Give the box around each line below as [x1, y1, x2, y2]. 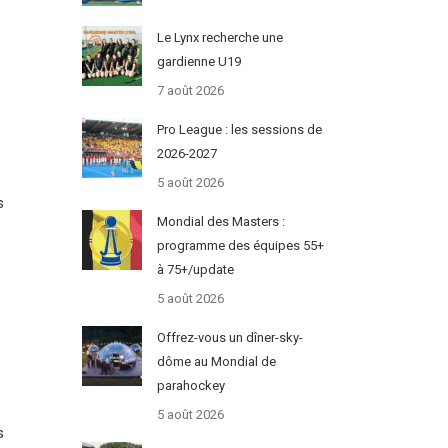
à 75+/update [156, 262, 234, 278]
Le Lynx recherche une [156, 30, 283, 46]
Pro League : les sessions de [156, 122, 322, 138]
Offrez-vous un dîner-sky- [156, 330, 303, 346]
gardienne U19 [156, 54, 241, 70]
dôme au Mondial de [156, 354, 276, 370]
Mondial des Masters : [156, 214, 285, 230]
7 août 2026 [156, 83, 224, 99]
